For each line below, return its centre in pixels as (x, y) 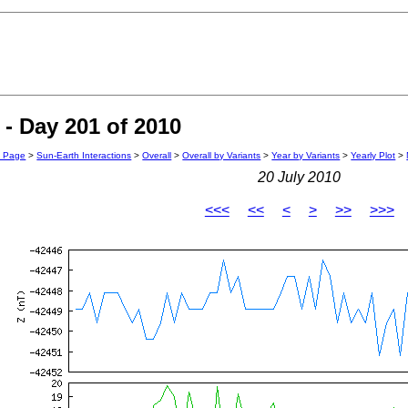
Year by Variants (306, 156)
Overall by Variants (222, 156)
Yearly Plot (373, 156)
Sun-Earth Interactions (84, 156)
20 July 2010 (300, 178)
